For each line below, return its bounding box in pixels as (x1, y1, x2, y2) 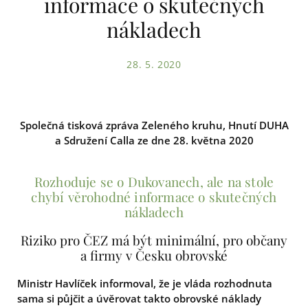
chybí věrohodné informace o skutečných (31, 187, 277, 206)
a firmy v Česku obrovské (80, 245, 228, 264)
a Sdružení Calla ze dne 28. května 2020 (54, 133, 254, 147)
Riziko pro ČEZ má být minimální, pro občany (21, 230, 287, 249)
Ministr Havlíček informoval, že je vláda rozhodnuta (17, 276, 272, 290)
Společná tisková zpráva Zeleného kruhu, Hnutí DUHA (19, 118, 289, 132)
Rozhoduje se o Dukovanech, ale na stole (34, 172, 274, 190)
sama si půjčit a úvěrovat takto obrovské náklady (17, 291, 261, 305)
